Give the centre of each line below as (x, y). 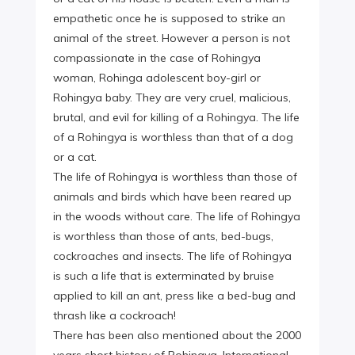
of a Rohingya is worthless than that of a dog (173, 137)
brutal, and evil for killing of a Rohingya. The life (176, 118)
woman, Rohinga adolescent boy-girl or (157, 78)
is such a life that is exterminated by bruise (164, 276)
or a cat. (75, 157)
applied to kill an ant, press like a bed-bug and (174, 296)
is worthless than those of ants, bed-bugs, (163, 237)
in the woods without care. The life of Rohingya (177, 217)
